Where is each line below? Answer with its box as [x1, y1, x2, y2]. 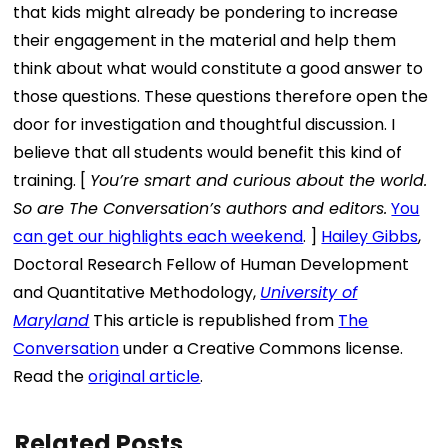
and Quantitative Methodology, [13, 280, 261, 304]
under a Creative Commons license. [119, 336, 404, 360]
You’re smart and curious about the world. [90, 168, 428, 192]
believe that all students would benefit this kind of [13, 140, 403, 164]
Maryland [13, 308, 90, 332]
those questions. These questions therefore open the [13, 84, 429, 108]
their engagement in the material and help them [13, 28, 397, 52]
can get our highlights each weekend [13, 224, 304, 248]
